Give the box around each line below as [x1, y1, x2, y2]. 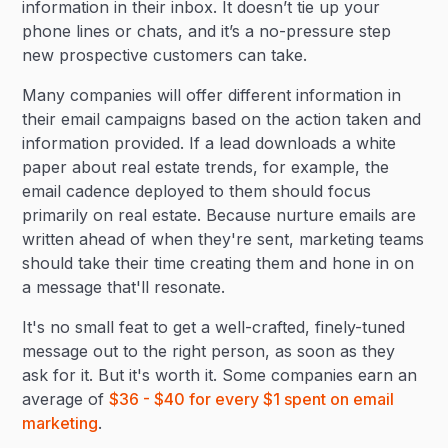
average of [22, 389, 110, 409]
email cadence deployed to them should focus [22, 181, 372, 201]
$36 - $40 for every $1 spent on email [109, 389, 395, 409]
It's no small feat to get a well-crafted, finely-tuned [22, 317, 406, 337]
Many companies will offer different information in [22, 85, 402, 105]
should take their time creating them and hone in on [22, 253, 415, 273]
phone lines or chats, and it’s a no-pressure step [22, 21, 392, 41]
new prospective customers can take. [22, 45, 313, 65]
